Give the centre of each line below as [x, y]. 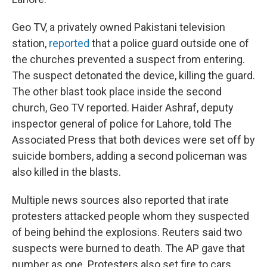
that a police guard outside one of [169, 43]
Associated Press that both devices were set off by [133, 140]
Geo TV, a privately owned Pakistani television [119, 27]
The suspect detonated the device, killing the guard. [133, 75]
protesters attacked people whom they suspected [131, 216]
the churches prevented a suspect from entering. [128, 59]
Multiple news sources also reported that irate [120, 200]
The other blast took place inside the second [117, 91]
